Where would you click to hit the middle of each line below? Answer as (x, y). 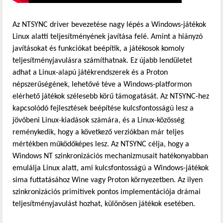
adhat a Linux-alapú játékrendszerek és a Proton (90, 73)
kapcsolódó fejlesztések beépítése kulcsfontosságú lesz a (103, 109)
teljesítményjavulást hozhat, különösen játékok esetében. (104, 204)
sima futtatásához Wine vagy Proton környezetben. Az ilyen (108, 180)
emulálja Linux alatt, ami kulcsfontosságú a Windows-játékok (111, 168)
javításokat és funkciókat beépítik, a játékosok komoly (98, 49)
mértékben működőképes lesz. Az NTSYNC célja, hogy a (101, 145)
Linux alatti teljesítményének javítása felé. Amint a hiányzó (108, 37)
